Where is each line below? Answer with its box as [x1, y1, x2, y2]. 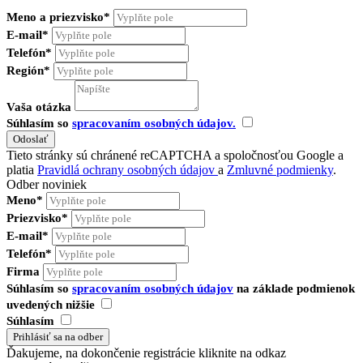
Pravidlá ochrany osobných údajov [37, 163, 218, 177]
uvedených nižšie [6, 298, 98, 312]
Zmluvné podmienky [227, 163, 333, 177]
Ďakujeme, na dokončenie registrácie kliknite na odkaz [6, 346, 286, 361]
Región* [6, 64, 50, 78]
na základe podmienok [233, 282, 355, 296]
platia [6, 163, 37, 177]
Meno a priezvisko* [6, 11, 110, 24]
